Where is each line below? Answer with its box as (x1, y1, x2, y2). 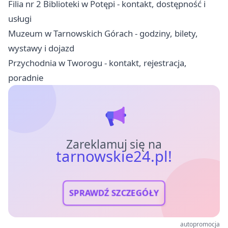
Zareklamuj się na (66, 136, 162, 152)
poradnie (8, 71, 43, 83)
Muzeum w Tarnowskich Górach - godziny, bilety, (8, 27, 198, 39)
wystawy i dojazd (8, 42, 74, 54)
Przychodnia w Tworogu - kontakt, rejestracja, (8, 56, 187, 69)
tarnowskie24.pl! (56, 146, 172, 166)
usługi (8, 12, 32, 24)
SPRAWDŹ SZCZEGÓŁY (69, 187, 159, 199)
